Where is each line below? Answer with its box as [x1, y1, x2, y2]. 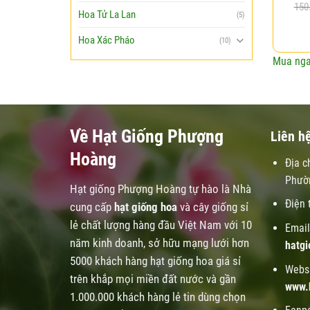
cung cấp [69, 199, 114, 214]
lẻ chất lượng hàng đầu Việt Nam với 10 [69, 217, 252, 232]
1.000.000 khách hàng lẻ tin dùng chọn [69, 289, 246, 304]
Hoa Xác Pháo [78, 34, 135, 46]
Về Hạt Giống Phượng [69, 125, 224, 147]
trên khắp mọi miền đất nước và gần [69, 271, 236, 286]
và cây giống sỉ [176, 199, 248, 214]
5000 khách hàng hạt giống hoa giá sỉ [69, 253, 241, 268]
